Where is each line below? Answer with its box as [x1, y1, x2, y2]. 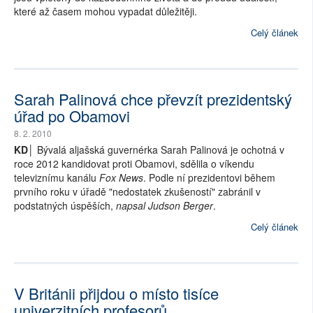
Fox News [99, 170, 143, 185]
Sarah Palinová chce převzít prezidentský [14, 88, 292, 110]
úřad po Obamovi [14, 105, 130, 127]
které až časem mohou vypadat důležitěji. [14, 4, 197, 19]
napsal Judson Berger [116, 198, 213, 213]
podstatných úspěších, [14, 198, 116, 213]
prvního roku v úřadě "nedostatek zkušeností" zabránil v [14, 184, 261, 199]
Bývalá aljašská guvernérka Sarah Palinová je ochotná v [34, 143, 284, 157]
